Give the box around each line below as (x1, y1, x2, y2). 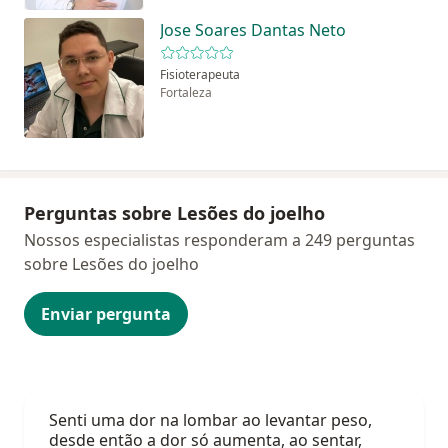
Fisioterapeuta (160, 66, 240, 84)
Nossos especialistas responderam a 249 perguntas (24, 229, 415, 252)
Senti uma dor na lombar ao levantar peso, (49, 409, 372, 432)
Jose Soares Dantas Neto (160, 19, 346, 42)
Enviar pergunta (41, 303, 171, 326)
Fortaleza (160, 84, 212, 102)
